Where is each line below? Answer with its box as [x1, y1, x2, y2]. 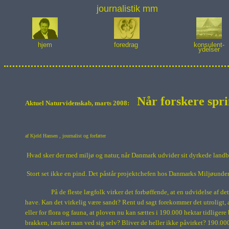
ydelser [198, 45, 220, 53]
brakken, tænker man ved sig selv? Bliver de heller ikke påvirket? [25, 219, 208, 226]
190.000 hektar [159, 209, 201, 216]
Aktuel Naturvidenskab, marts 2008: [25, 99, 131, 107]
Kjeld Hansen [30, 133, 58, 139]
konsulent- [193, 41, 224, 49]
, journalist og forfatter [58, 133, 106, 139]
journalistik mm [96, 4, 158, 14]
